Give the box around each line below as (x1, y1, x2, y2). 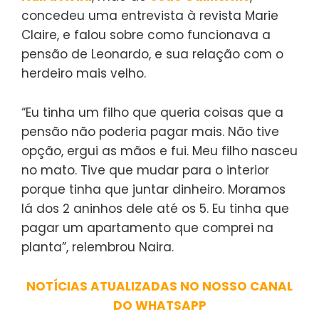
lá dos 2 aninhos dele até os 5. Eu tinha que (21, 200, 289, 218)
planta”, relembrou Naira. (21, 239, 174, 256)
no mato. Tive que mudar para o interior (21, 162, 269, 179)
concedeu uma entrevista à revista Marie (21, 7, 278, 25)
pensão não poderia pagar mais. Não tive (21, 123, 279, 141)
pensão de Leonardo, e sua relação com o (21, 46, 283, 63)
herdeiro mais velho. (21, 65, 146, 83)
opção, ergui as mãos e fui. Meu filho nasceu (21, 142, 298, 160)
